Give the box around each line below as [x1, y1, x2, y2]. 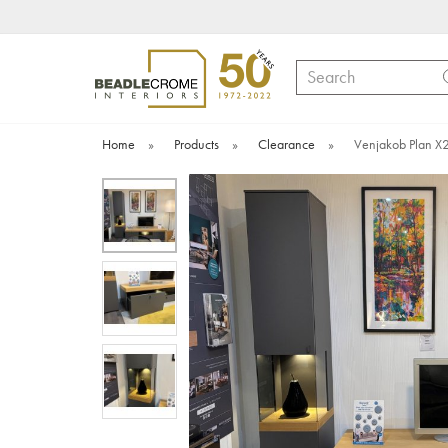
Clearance [258, 135, 315, 154]
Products [174, 135, 219, 154]
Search [296, 60, 334, 78]
